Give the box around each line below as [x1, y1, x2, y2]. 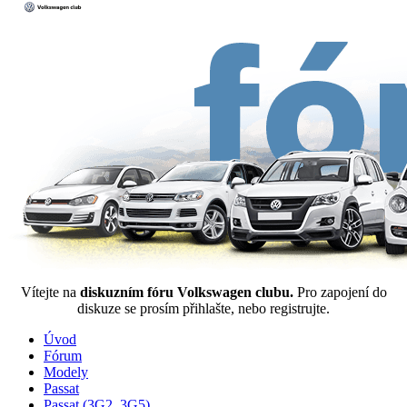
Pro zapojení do [296, 284, 387, 300]
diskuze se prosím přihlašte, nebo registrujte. [77, 301, 330, 316]
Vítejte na [20, 284, 80, 300]
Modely [44, 364, 88, 380]
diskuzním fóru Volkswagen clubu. [79, 284, 297, 300]
